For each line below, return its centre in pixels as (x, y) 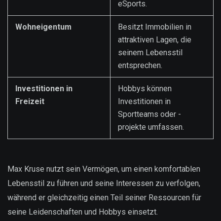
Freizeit (30, 101)
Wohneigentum (43, 27)
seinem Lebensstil (150, 52)
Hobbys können (145, 88)
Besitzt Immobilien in (155, 27)
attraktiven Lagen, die (155, 39)
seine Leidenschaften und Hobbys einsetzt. (83, 212)
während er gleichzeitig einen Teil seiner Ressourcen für (104, 198)
